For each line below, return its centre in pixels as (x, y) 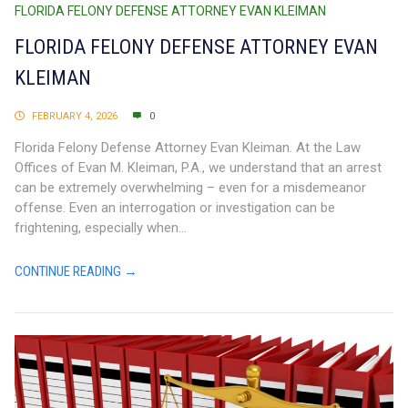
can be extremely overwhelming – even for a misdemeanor (190, 188)
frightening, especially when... (101, 228)
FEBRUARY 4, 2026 (75, 117)
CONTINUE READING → (76, 272)
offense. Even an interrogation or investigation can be (175, 208)
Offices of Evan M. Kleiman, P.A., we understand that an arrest (198, 168)
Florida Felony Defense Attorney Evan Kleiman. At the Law (188, 148)
